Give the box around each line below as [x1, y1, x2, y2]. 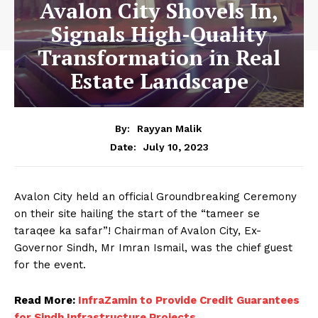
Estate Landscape [70, 66, 248, 95]
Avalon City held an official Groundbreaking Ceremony [14, 190, 297, 203]
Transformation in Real [38, 43, 280, 72]
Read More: [14, 293, 78, 307]
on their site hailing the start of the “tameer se [14, 207, 260, 220]
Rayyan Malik [136, 122, 202, 134]
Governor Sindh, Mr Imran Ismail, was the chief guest [14, 241, 292, 254]
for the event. [14, 258, 86, 271]
